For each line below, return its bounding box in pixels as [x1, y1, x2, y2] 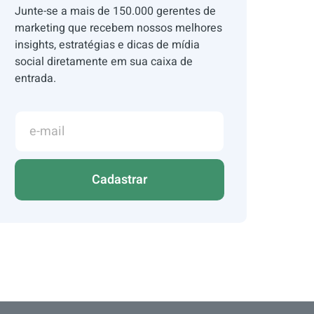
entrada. [15, 70, 57, 87]
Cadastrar [92, 170, 148, 189]
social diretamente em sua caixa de [15, 53, 193, 70]
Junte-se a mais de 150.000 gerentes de [15, 3, 217, 20]
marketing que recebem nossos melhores [15, 20, 223, 36]
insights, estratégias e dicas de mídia [15, 36, 200, 53]
